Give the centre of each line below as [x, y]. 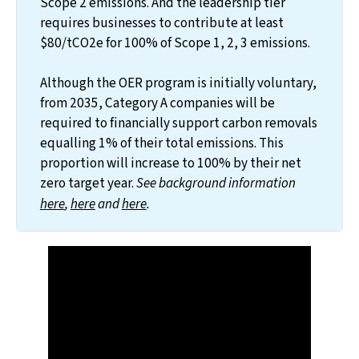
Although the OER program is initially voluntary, [178, 83]
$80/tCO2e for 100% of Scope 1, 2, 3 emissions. [175, 42]
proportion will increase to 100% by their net [170, 163]
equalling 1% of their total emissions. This [161, 143]
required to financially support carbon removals [178, 123]
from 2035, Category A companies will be [157, 103]
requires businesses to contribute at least [161, 22]
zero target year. [87, 183]
